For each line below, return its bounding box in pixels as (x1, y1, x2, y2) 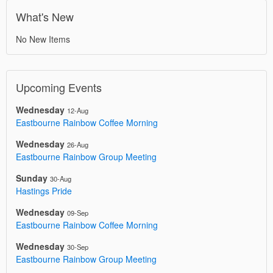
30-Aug (50, 174, 71, 183)
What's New (16, 9, 74, 24)
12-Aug (67, 105, 88, 115)
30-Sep (67, 242, 88, 252)
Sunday (16, 172, 48, 184)
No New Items (16, 33, 70, 45)
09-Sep (67, 208, 88, 218)
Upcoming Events (16, 79, 102, 95)
